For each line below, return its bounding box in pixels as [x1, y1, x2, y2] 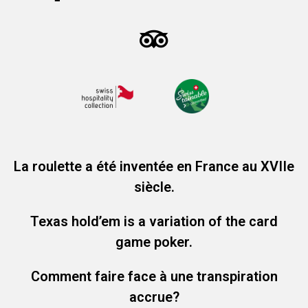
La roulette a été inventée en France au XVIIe [14, 157, 294, 175]
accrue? [129, 288, 179, 305]
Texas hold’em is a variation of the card [30, 212, 278, 230]
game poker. [115, 233, 192, 250]
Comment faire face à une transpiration [30, 267, 278, 285]
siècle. [133, 178, 175, 195]
